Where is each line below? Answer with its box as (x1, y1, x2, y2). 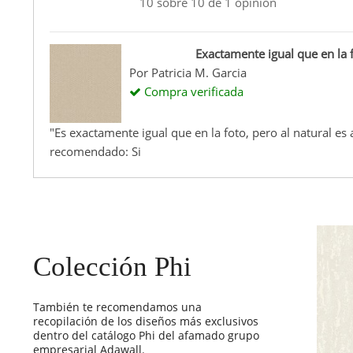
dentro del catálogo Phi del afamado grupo (33, 328, 259, 344)
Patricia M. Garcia (150, 65, 247, 81)
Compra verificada (140, 84, 243, 100)
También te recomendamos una (33, 299, 202, 315)
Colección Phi (33, 251, 191, 283)
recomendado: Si (50, 143, 141, 160)
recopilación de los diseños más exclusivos (33, 314, 258, 329)
